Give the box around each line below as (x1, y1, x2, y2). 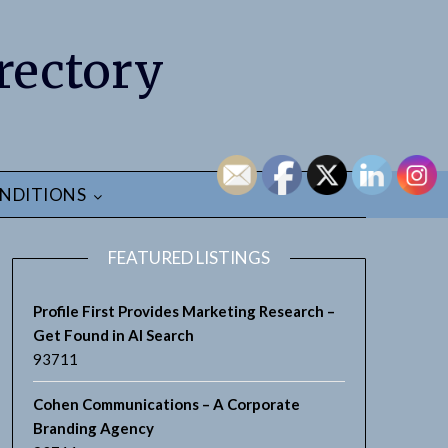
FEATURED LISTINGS (107, 247, 270, 268)
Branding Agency (32, 419, 154, 437)
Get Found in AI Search (32, 326, 194, 344)
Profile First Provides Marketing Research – (32, 302, 335, 320)
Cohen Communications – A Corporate (32, 395, 300, 413)
